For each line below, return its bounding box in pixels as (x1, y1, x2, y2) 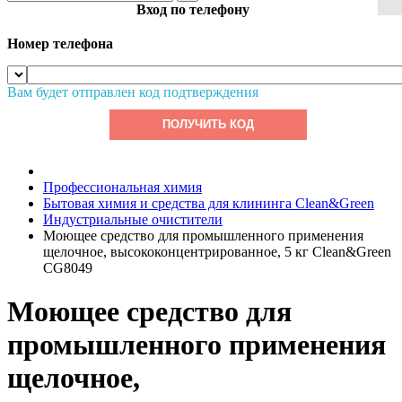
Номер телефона (7, 36, 113, 51)
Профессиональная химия (43, 179, 202, 195)
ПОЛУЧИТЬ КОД (162, 118, 254, 131)
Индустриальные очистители (43, 212, 223, 227)
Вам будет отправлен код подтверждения (7, 84, 258, 100)
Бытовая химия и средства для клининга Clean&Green (43, 196, 374, 211)
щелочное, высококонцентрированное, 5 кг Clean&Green (43, 244, 391, 259)
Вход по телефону (135, 2, 249, 17)
